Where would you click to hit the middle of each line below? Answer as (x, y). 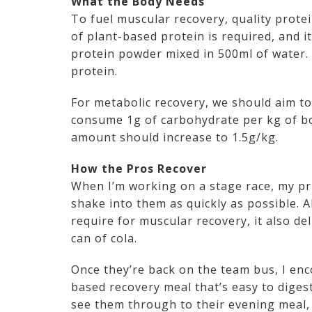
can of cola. (106, 239)
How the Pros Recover (141, 169)
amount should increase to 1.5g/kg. (177, 138)
